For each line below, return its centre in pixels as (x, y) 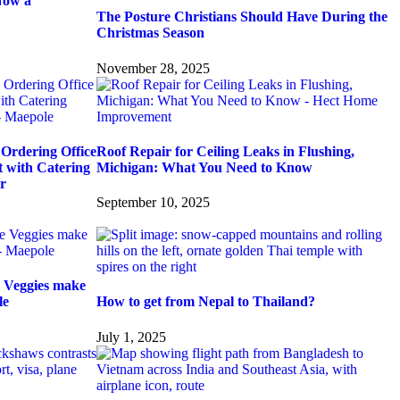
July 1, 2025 (131, 337)
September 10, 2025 (153, 203)
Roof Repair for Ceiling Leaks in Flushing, (225, 151)
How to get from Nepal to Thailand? (206, 302)
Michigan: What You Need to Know (204, 167)
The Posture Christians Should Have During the (242, 17)
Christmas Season (150, 33)
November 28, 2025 (153, 68)
